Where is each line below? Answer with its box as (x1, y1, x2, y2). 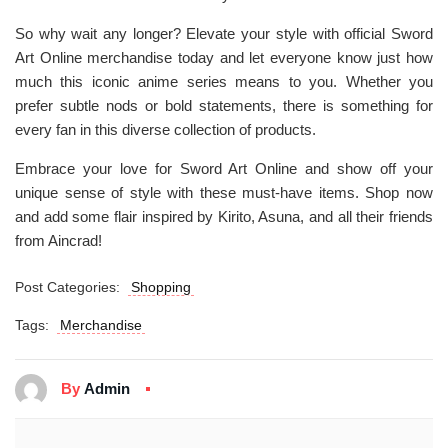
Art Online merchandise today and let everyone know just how (15, 49, 433, 66)
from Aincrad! (15, 232, 102, 249)
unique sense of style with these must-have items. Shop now (15, 184, 433, 201)
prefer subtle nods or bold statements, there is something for (15, 97, 433, 114)
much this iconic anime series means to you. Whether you (15, 73, 433, 90)
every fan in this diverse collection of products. (15, 121, 316, 138)
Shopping (130, 279, 191, 295)
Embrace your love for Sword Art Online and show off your (15, 160, 433, 177)
